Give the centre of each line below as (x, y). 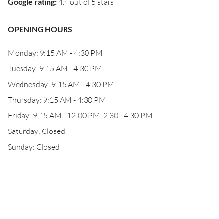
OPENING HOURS (40, 29)
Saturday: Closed (36, 131)
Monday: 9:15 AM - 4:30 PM (55, 53)
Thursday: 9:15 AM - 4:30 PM (57, 100)
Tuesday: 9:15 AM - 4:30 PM (55, 68)
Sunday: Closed (34, 147)
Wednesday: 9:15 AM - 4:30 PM (61, 84)
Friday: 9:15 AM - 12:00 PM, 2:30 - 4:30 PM (80, 115)
